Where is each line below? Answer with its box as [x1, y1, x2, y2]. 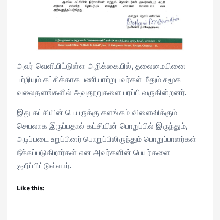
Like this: [17, 185, 45, 192]
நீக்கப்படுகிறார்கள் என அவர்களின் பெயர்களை [17, 145, 170, 158]
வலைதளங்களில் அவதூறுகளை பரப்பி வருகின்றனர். [17, 85, 187, 98]
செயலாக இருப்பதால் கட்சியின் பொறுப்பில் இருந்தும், [17, 119, 188, 131]
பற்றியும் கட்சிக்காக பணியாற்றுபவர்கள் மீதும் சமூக [17, 72, 181, 84]
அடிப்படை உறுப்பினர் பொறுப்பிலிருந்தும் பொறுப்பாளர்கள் [17, 132, 197, 144]
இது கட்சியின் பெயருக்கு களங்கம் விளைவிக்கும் [17, 106, 177, 118]
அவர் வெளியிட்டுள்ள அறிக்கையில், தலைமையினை [17, 59, 186, 71]
